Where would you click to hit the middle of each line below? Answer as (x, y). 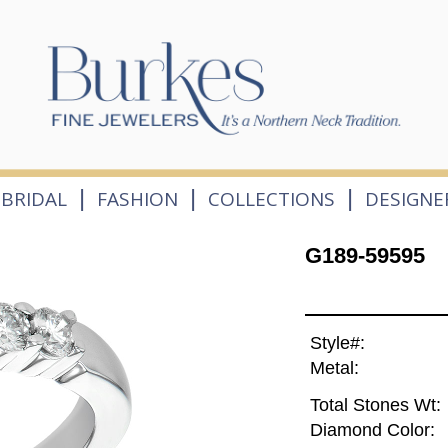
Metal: (334, 368)
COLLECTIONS (272, 198)
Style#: (337, 343)
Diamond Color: (372, 430)
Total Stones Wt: (375, 405)
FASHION (137, 198)
